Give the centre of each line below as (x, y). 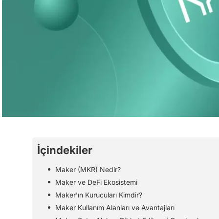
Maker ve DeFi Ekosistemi (96, 182)
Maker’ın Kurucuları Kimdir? (99, 195)
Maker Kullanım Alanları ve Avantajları (115, 207)
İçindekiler (65, 150)
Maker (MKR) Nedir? (88, 169)
